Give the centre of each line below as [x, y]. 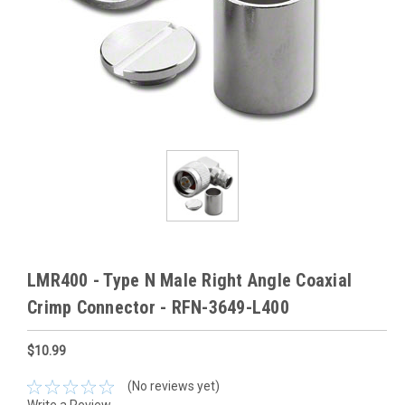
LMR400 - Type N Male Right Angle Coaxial [189, 280]
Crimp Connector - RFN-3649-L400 [158, 307]
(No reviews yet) [173, 386]
